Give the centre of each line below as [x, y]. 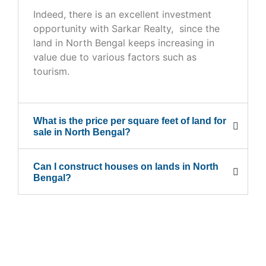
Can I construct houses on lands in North [126, 166]
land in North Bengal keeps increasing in [124, 42]
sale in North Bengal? [82, 132]
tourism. [51, 71]
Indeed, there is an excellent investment [122, 14]
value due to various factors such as [115, 57]
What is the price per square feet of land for [130, 121]
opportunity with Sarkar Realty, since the [126, 28]
